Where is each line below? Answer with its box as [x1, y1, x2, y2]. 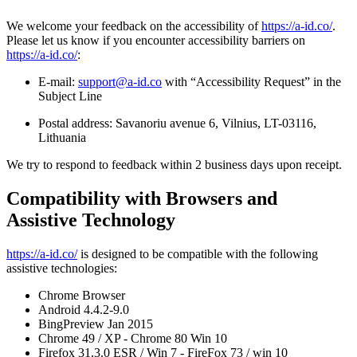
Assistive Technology [6, 209, 175, 230]
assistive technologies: [6, 261, 117, 275]
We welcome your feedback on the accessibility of [6, 18, 261, 33]
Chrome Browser [38, 288, 125, 302]
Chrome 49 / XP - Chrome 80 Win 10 [38, 331, 227, 345]
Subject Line [38, 88, 102, 103]
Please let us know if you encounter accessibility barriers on [6, 33, 305, 47]
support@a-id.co [78, 74, 162, 88]
